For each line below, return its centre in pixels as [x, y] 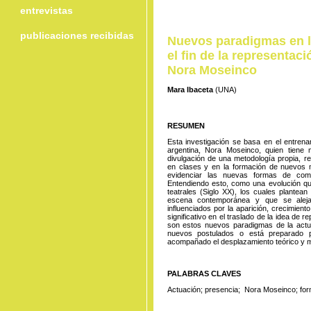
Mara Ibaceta [191, 89]
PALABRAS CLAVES [204, 274]
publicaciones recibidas [77, 35]
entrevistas [47, 10]
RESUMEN [186, 126]
